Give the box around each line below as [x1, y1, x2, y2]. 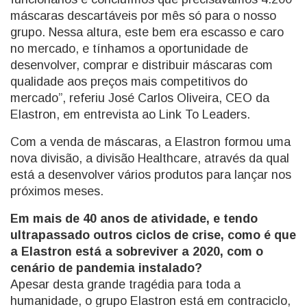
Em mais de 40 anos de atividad [10, 211, 199, 225]
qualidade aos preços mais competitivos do [10, 74, 247, 88]
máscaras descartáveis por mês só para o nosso [10, 8, 276, 23]
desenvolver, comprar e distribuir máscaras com [10, 58, 273, 72]
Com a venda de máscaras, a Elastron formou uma [10, 134, 291, 149]
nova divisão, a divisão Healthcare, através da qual [10, 151, 289, 165]
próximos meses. [10, 184, 103, 198]
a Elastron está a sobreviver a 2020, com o [10, 244, 263, 258]
